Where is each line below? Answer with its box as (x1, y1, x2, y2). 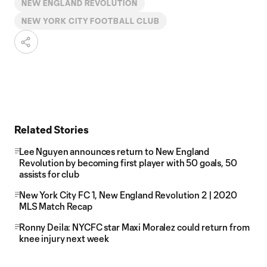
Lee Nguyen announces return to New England (19, 146, 210, 157)
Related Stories (14, 123, 89, 135)
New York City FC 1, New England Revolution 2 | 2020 (19, 190, 237, 200)
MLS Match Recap (19, 201, 92, 212)
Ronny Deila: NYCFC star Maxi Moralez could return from (19, 222, 250, 232)
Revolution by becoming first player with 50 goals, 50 (19, 157, 237, 168)
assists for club (19, 169, 79, 179)
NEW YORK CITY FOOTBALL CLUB (21, 17, 160, 25)
